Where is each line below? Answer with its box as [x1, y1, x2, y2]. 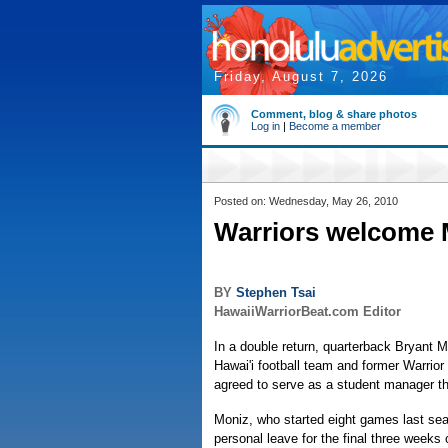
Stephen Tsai [236, 285, 316, 300]
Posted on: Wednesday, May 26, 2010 [214, 195, 398, 207]
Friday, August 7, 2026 [214, 69, 388, 84]
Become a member [289, 120, 381, 132]
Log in [251, 120, 280, 132]
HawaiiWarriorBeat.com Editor [214, 304, 401, 319]
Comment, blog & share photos [251, 108, 417, 120]
